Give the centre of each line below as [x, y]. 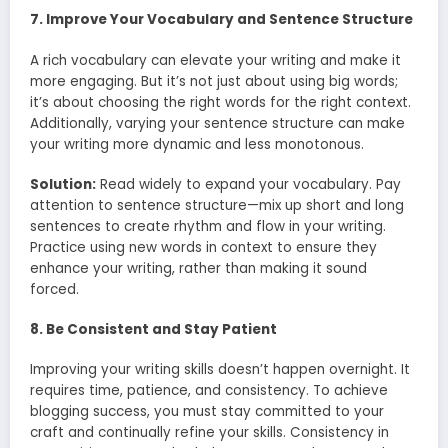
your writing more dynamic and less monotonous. [197, 144]
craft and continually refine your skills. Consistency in [209, 433]
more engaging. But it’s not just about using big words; [214, 81]
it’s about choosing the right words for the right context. [220, 102]
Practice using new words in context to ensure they [203, 247]
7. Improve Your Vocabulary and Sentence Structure [221, 20]
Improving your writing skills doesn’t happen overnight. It [220, 370]
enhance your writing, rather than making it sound [198, 268]
